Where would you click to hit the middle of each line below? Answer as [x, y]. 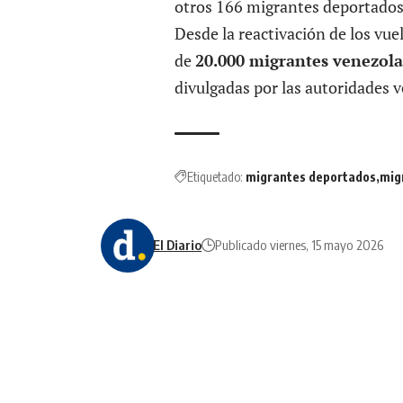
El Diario [178, 245]
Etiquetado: [215, 176]
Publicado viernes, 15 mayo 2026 [300, 245]
